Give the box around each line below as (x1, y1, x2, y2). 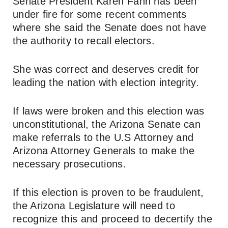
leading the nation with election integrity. (13, 76, 199, 88)
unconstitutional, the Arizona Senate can (13, 118, 201, 130)
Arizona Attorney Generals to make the (13, 145, 195, 156)
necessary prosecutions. (13, 158, 126, 169)
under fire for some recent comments (13, 8, 187, 20)
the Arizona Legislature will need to (13, 199, 175, 211)
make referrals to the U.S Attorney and (13, 131, 194, 143)
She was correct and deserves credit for (13, 63, 199, 75)
